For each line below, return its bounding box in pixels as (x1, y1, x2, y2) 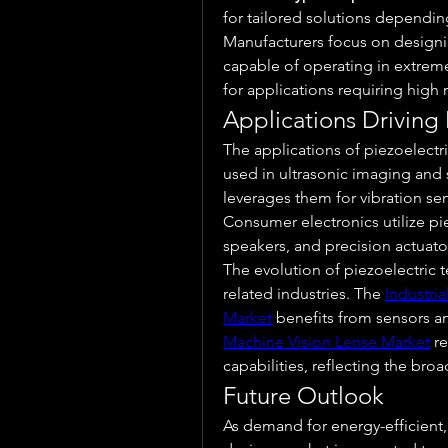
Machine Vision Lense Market (223, 332, 430, 351)
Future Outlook (223, 381, 384, 410)
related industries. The (223, 284, 385, 303)
